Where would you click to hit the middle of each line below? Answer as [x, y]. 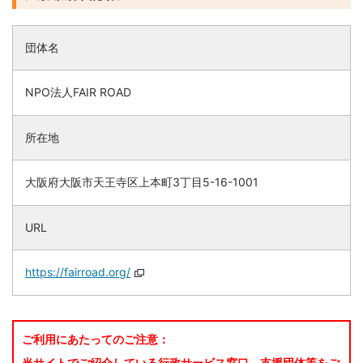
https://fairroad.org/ [78, 272]
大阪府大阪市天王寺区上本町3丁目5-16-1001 [142, 182]
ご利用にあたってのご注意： [96, 340]
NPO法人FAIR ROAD [78, 92]
